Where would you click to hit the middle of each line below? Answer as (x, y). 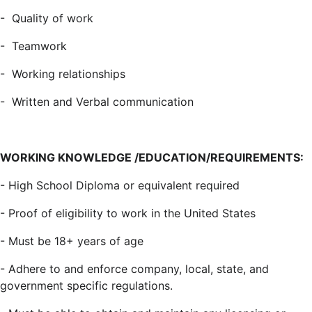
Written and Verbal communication (103, 102)
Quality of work (53, 18)
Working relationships (69, 74)
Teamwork (39, 46)
